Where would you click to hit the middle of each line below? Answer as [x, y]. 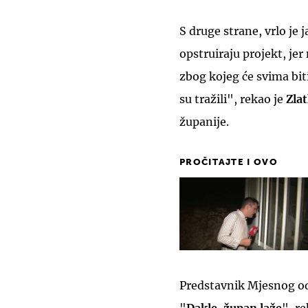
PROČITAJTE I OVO [229, 162]
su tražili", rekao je [233, 99]
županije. [204, 121]
